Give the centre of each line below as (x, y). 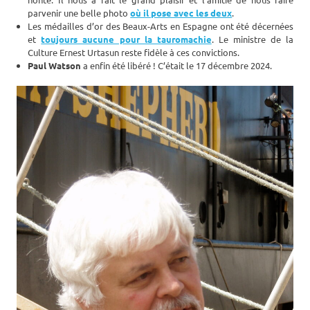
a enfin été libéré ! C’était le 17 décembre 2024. (177, 66)
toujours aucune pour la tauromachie (126, 39)
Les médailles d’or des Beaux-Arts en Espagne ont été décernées (161, 26)
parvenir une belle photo (79, 13)
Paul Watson (55, 66)
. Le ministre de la (253, 39)
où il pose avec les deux (181, 13)
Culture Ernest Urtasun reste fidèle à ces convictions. (134, 53)
